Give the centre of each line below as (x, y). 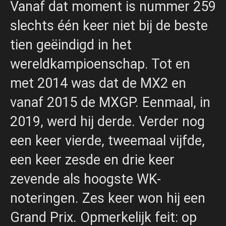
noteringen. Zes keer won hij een (108, 199)
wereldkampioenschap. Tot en (100, 64)
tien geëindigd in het (71, 45)
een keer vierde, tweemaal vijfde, (107, 141)
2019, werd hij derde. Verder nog (107, 122)
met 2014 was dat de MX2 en (98, 83)
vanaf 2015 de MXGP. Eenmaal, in (110, 103)
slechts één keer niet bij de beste (109, 26)
